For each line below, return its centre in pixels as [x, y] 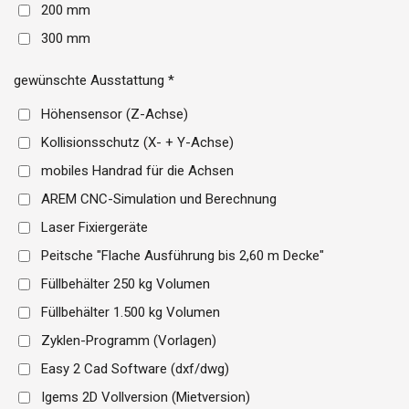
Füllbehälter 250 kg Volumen [125, 283]
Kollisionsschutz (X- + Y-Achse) [137, 142]
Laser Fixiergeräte [94, 227]
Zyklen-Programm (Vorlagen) [128, 340]
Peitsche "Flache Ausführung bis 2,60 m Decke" [182, 255]
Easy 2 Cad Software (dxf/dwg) [135, 368]
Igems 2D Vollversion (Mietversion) [145, 397]
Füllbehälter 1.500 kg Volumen [130, 312]
